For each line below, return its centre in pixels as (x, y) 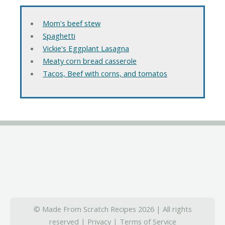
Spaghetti (59, 35)
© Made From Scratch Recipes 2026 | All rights (113, 209)
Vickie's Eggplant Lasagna (86, 48)
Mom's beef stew (71, 23)
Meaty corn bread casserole (89, 61)
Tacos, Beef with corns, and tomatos (105, 73)
